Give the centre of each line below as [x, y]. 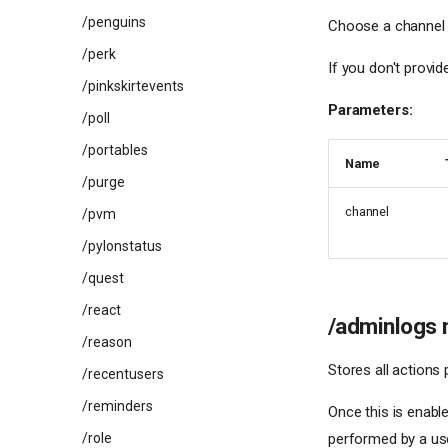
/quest [103, 278]
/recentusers [123, 374]
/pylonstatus [122, 246]
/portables [115, 150]
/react [101, 310]
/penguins [114, 22]
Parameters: [370, 109]
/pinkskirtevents [133, 86]
